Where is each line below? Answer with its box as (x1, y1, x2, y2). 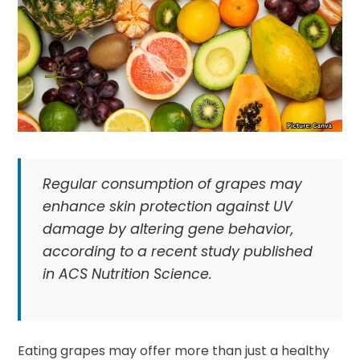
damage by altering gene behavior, (42, 219, 293, 239)
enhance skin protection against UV (42, 196, 292, 216)
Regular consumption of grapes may (42, 174, 302, 194)
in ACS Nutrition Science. (42, 264, 212, 284)
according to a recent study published (42, 241, 313, 261)
